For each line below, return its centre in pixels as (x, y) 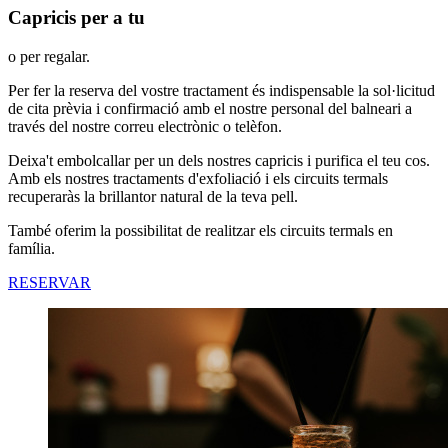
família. (31, 248)
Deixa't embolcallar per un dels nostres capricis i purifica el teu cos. (219, 160)
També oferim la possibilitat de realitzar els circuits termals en (200, 230)
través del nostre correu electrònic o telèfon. (149, 126)
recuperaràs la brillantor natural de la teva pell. (157, 196)
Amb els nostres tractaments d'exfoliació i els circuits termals (198, 178)
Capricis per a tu (76, 17)
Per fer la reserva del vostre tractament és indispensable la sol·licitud (221, 90)
